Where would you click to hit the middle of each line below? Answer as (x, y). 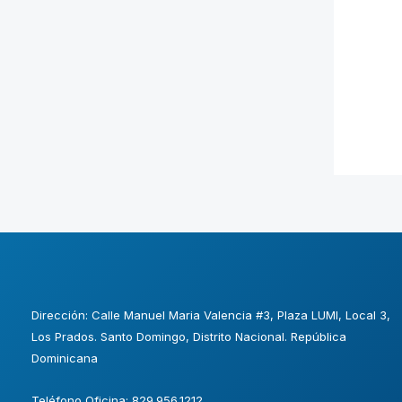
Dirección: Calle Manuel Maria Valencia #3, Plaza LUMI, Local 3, (211, 315)
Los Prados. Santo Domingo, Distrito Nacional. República (189, 336)
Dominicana (65, 358)
